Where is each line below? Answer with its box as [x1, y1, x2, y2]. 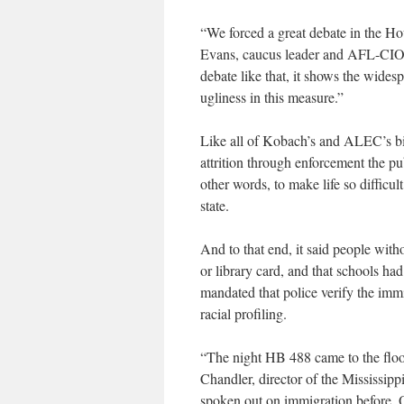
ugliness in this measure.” [200, 87, 344, 106]
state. [200, 196, 229, 215]
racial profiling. [200, 304, 287, 323]
